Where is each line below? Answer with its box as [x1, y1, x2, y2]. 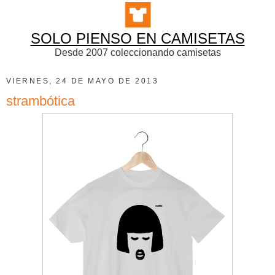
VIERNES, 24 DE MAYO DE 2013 [6, 76, 159, 85]
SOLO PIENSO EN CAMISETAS [30, 29, 245, 47]
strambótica [6, 93, 75, 109]
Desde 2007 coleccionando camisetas [54, 47, 221, 58]
